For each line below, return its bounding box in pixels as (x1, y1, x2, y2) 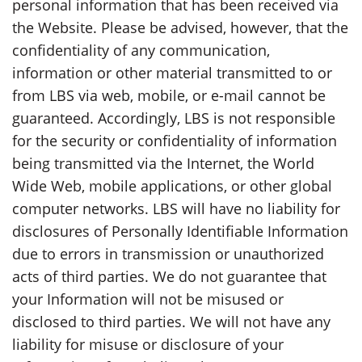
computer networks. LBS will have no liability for (12, 198, 340, 218)
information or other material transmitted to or (12, 62, 332, 82)
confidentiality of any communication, (12, 40, 270, 60)
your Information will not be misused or (12, 288, 284, 309)
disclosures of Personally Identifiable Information (12, 221, 348, 241)
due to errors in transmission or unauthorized (12, 243, 324, 263)
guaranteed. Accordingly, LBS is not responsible (12, 107, 335, 128)
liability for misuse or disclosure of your (12, 334, 284, 354)
